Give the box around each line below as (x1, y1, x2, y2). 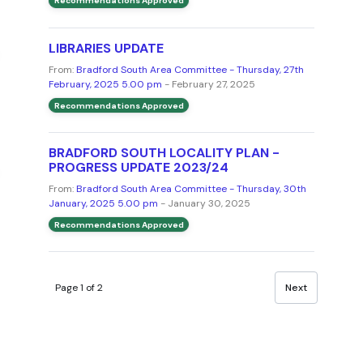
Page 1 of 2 (54, 281, 103, 295)
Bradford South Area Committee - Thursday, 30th (75, 182, 306, 196)
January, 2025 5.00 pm (48, 197, 158, 211)
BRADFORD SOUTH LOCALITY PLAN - (48, 144, 280, 162)
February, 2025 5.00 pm (48, 77, 162, 91)
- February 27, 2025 (161, 77, 255, 91)
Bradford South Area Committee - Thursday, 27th (75, 62, 304, 76)
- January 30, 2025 (157, 197, 250, 211)
